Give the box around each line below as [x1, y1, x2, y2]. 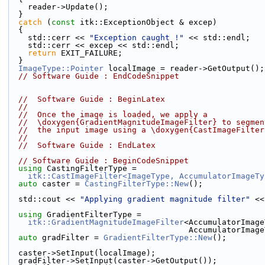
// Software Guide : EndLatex [18, 141, 156, 150]
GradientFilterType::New [104, 233, 212, 242]
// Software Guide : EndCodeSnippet [18, 72, 179, 80]
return [28, 49, 56, 57]
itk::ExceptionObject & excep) [75, 18, 217, 27]
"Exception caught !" [89, 33, 184, 42]
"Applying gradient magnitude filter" [80, 195, 250, 203]
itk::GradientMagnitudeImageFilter [28, 218, 184, 227]
